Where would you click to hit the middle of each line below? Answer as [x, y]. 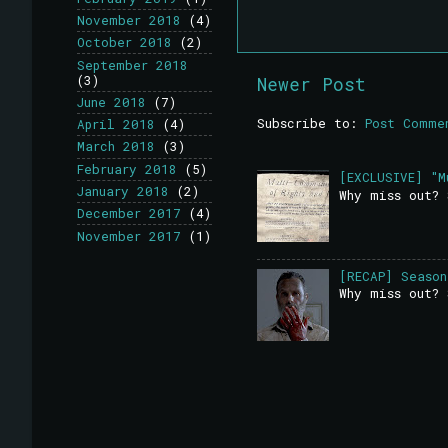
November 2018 [129, 20]
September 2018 [132, 64]
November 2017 [129, 235]
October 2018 [124, 42]
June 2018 [111, 101]
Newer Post [311, 84]
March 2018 [116, 146]
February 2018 [127, 168]
